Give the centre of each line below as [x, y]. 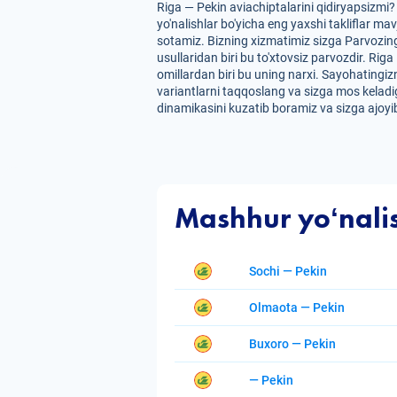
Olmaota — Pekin [297, 307]
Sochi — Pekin [288, 271]
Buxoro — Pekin [292, 344]
